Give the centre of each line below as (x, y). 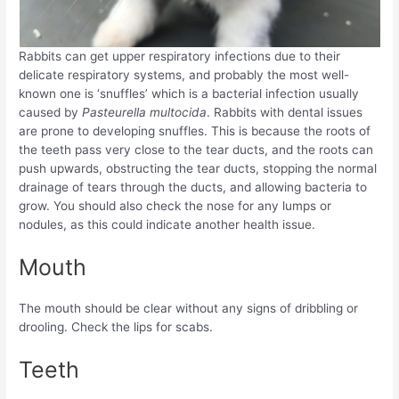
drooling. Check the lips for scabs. (116, 327)
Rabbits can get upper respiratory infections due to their (180, 57)
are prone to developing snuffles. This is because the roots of (195, 131)
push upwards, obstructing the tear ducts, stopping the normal (198, 169)
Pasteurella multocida (145, 113)
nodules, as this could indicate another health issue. (167, 225)
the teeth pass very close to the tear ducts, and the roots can (196, 150)
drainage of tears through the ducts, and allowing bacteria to (193, 187)
